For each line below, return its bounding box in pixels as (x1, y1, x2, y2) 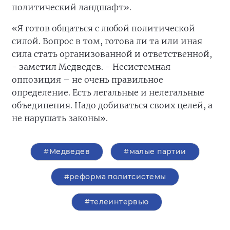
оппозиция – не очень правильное (12, 74, 163, 85)
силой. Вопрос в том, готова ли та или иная (12, 36, 202, 47)
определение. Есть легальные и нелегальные (12, 87, 204, 98)
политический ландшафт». (12, 2, 131, 13)
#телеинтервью (85, 197, 149, 207)
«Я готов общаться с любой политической (12, 23, 195, 34)
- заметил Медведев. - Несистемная (12, 62, 170, 72)
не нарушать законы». (12, 113, 108, 124)
